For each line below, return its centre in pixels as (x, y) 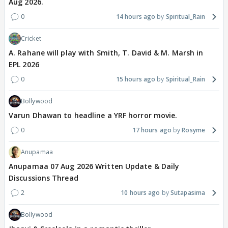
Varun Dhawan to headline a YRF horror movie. (93, 116)
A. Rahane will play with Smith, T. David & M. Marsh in (106, 53)
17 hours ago (152, 130)
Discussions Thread (44, 178)
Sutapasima (188, 193)
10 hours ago (140, 193)
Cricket (31, 39)
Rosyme (193, 130)
